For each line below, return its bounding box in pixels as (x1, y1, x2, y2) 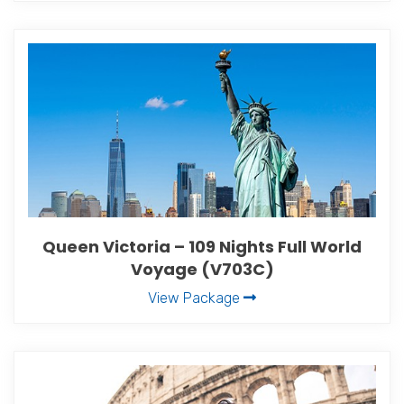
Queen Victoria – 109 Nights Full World (42, 234, 362, 258)
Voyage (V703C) (130, 257, 274, 280)
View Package (148, 289, 243, 307)
